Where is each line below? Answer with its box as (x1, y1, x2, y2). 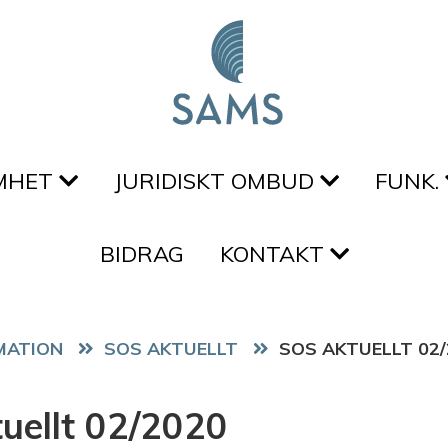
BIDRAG (99, 240, 184, 268)
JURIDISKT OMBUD (113, 167, 320, 195)
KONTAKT (219, 240, 330, 268)
